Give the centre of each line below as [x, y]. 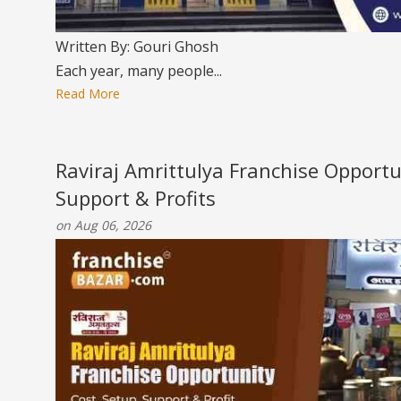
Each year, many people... [139, 71]
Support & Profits [136, 198]
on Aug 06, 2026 [103, 225]
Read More [88, 94]
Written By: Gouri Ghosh [137, 47]
